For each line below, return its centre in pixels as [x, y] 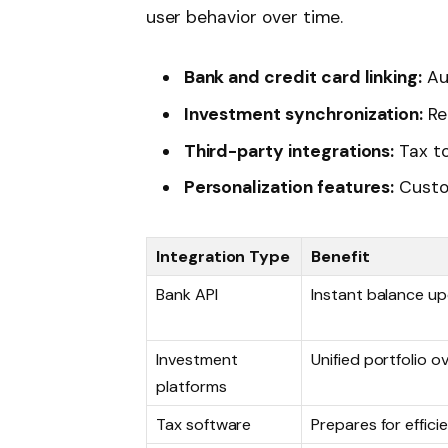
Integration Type [223, 257]
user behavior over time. [244, 17]
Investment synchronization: [303, 113]
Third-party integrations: [289, 150]
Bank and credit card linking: [303, 77]
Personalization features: [289, 187]
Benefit [340, 257]
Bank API [187, 295]
